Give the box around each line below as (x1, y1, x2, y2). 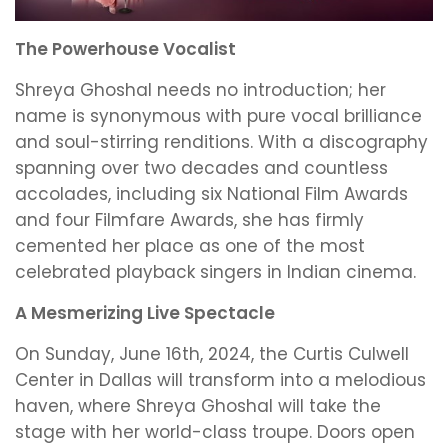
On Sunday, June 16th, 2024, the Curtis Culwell (15, 342, 409, 367)
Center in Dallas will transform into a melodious (15, 368, 426, 393)
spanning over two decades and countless (15, 156, 388, 181)
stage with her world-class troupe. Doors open (15, 420, 415, 445)
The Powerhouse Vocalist (15, 37, 236, 62)
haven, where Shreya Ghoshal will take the (15, 394, 381, 419)
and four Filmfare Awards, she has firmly (15, 208, 364, 233)
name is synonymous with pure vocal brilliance (15, 104, 422, 129)
